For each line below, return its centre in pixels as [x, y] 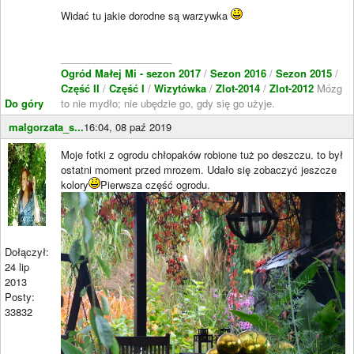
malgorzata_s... [46, 126]
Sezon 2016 [240, 73]
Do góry [24, 103]
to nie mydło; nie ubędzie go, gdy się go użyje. [168, 103]
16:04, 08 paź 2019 [128, 126]
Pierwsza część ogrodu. [155, 184]
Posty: [20, 296]
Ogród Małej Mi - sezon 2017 [132, 73]
